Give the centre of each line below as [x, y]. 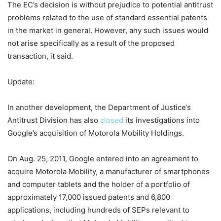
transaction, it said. [40, 56]
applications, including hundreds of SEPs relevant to [98, 210]
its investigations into [162, 120]
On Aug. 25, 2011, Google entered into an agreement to [103, 159]
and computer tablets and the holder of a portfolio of [99, 184]
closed [112, 120]
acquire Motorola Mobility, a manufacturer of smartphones [109, 172]
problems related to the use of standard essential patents [107, 18]
